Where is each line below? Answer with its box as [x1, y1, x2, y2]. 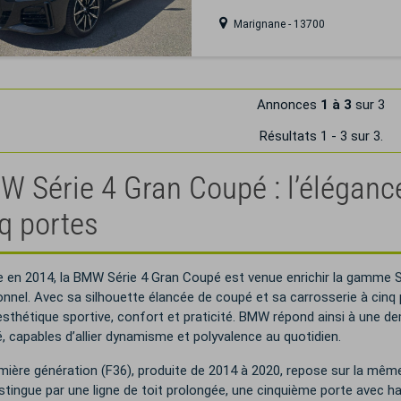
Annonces [257, 97, 321, 113]
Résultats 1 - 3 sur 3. [259, 128, 383, 144]
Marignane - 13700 [230, 18, 325, 30]
